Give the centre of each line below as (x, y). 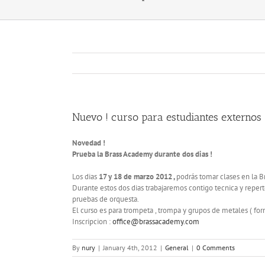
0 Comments (216, 247)
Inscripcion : (92, 221)
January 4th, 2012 (130, 247)
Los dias (85, 176)
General (177, 247)
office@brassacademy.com (156, 221)
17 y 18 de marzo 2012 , (138, 176)
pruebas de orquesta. (106, 199)
